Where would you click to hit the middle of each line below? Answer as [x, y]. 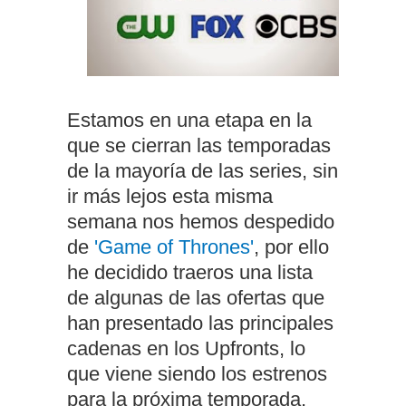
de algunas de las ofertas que [196, 298]
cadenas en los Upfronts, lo [186, 348]
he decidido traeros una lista [190, 272]
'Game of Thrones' [174, 247]
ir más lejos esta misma [170, 196]
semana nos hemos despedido [201, 222]
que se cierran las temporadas [199, 145]
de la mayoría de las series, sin [203, 171]
